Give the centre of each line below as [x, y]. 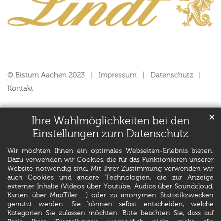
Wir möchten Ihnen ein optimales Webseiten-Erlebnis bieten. [110, 151]
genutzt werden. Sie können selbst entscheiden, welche [110, 204]
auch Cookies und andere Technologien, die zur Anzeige [110, 178]
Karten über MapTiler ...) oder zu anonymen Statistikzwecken [110, 196]
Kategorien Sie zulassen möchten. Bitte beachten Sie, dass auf [110, 213]
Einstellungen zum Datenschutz [110, 134]
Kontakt [20, 89]
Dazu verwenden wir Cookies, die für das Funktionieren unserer [110, 160]
